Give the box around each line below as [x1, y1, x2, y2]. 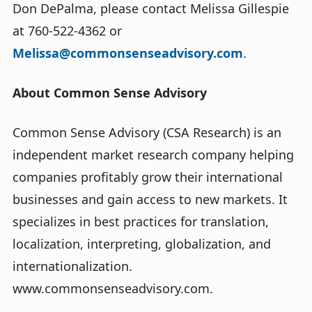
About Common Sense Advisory [13, 84, 207, 101]
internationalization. [13, 258, 132, 274]
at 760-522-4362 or [13, 22, 122, 39]
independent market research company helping [13, 146, 294, 163]
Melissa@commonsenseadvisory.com [13, 45, 243, 61]
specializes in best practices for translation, [13, 213, 269, 230]
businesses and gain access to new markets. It [13, 191, 288, 208]
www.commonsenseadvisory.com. [13, 280, 217, 297]
